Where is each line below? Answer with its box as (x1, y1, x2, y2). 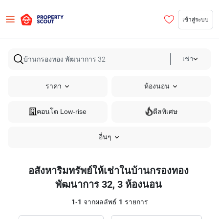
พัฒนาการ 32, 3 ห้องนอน (55, 178, 162, 190)
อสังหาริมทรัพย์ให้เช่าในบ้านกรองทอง (28, 165, 189, 176)
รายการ (122, 198, 148, 206)
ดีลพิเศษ (153, 108, 177, 116)
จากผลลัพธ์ (81, 198, 119, 206)
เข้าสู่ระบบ (182, 15, 209, 23)
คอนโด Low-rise (37, 108, 87, 116)
